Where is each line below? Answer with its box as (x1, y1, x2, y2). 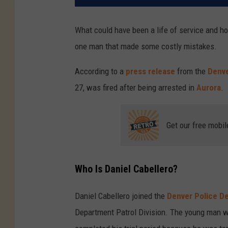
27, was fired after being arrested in (75, 82, 196, 93)
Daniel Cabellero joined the (75, 190, 167, 201)
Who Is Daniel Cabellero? (75, 163, 178, 175)
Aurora (196, 82, 221, 93)
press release (126, 66, 175, 77)
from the (175, 66, 208, 77)
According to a (75, 66, 126, 77)
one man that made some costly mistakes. (75, 41, 217, 52)
